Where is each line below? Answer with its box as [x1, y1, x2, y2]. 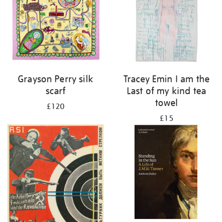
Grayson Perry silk [18, 72, 93, 85]
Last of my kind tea [126, 84, 207, 97]
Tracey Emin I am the [123, 72, 210, 85]
